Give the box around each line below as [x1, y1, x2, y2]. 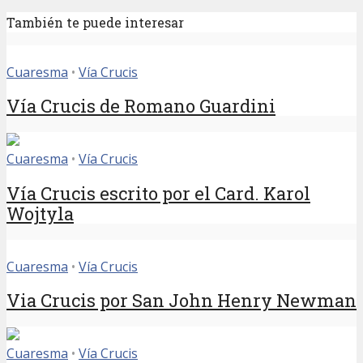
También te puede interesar [6, 14, 184, 32]
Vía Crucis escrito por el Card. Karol [6, 181, 310, 205]
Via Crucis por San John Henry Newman [6, 288, 357, 312]
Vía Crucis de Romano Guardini [6, 94, 275, 118]
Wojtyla [6, 201, 74, 225]
